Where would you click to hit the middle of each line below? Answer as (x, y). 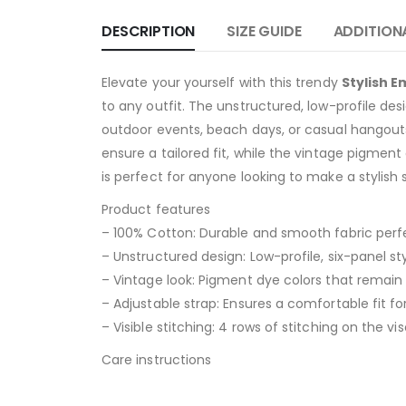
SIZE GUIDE (264, 31)
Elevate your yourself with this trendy (222, 82)
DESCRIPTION (149, 31)
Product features (156, 209)
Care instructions (157, 360)
